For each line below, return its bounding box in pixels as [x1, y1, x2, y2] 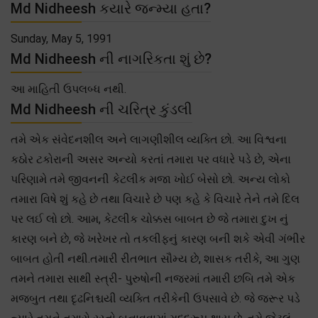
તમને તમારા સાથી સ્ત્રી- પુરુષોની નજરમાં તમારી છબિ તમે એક [11, 271, 295, 285]
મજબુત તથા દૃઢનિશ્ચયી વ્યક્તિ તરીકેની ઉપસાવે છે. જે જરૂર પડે [11, 291, 300, 305]
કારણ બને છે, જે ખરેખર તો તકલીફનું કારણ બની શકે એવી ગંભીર [11, 231, 305, 246]
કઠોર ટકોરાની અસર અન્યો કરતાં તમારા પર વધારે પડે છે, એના [11, 152, 291, 166]
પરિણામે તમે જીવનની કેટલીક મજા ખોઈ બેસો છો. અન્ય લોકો [11, 172, 290, 186]
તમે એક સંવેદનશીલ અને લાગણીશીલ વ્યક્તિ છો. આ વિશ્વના [11, 132, 287, 146]
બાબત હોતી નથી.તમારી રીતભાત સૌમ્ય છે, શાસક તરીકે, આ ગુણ [11, 251, 300, 265]
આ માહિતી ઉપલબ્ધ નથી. [11, 82, 126, 96]
